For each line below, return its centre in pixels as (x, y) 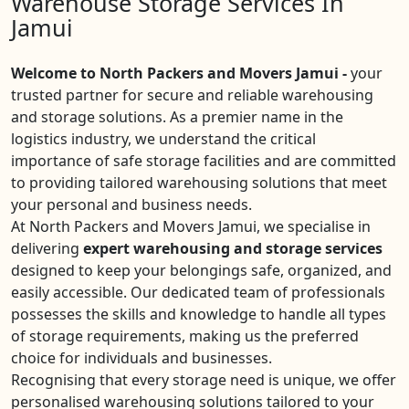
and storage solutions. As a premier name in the (177, 117)
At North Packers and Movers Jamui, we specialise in (191, 226)
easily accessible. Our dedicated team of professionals (198, 292)
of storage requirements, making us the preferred (185, 336)
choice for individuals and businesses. (142, 358)
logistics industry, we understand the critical (163, 139)
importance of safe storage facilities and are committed (204, 161)
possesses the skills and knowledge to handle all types (199, 314)
